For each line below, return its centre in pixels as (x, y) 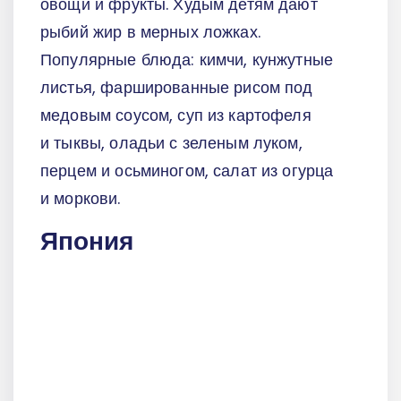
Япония (87, 241)
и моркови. (81, 199)
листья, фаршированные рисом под (177, 88)
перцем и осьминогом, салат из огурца (187, 171)
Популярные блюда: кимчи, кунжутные (187, 60)
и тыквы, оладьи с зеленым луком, (171, 143)
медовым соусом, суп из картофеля (176, 115)
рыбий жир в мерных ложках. (150, 32)
